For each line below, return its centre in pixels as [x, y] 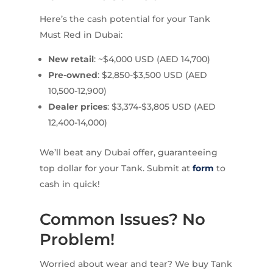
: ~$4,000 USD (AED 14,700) [152, 59]
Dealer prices [77, 106]
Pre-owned [73, 75]
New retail [71, 59]
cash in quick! [69, 184]
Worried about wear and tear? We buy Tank [136, 264]
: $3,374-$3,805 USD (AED [161, 106]
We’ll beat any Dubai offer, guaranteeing [128, 152]
